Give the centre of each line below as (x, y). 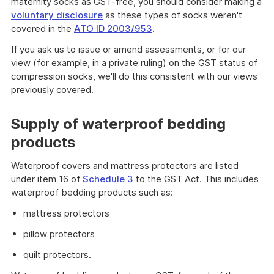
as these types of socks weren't (172, 15)
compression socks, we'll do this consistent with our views (134, 76)
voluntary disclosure (57, 15)
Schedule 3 (108, 179)
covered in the (43, 28)
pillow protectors (59, 234)
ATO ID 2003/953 (113, 28)
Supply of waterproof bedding (118, 124)
